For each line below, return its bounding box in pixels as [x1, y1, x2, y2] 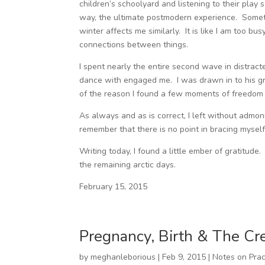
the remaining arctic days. [79, 159, 176, 170]
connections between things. [79, 39, 189, 50]
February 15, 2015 [79, 181, 148, 192]
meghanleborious [91, 251, 156, 263]
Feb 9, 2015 [162, 251, 206, 263]
